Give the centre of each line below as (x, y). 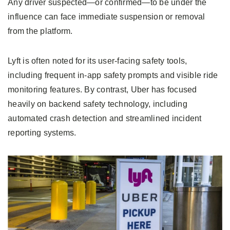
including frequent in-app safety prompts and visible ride (113, 75)
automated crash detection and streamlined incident (105, 119)
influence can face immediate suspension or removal (107, 17)
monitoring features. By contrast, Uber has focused (102, 90)
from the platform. (40, 31)
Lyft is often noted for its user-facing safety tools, (98, 61)
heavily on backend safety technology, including (98, 104)
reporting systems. (42, 133)
